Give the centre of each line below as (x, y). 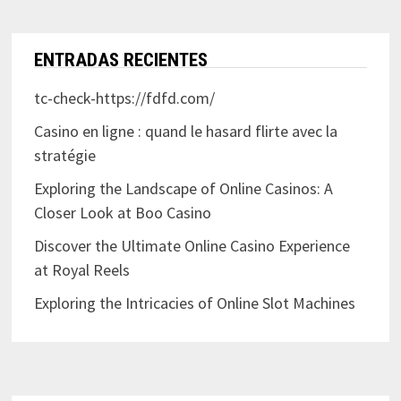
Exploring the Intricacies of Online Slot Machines (194, 303)
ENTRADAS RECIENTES (120, 60)
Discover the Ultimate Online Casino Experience (192, 246)
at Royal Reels (81, 270)
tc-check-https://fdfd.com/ (124, 98)
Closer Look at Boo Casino (122, 213)
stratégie (64, 156)
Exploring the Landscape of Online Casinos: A (183, 189)
